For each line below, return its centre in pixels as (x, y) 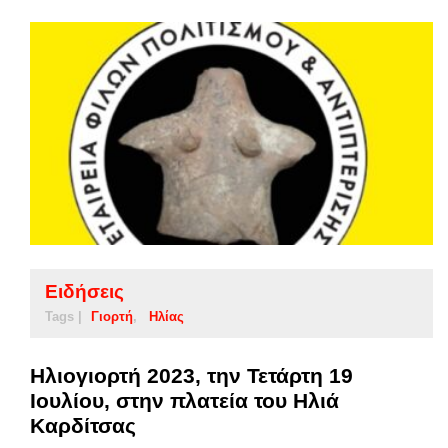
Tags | (63, 317)
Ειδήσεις (84, 292)
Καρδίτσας (83, 426)
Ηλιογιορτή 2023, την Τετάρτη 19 (191, 376)
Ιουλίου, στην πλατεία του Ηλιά (184, 401)
